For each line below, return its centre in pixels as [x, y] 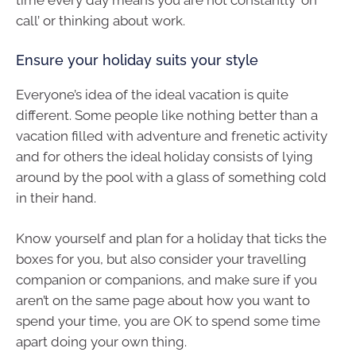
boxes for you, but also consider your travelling [161, 259]
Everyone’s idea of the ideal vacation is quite [152, 94]
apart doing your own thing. [101, 342]
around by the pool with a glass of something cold [171, 177]
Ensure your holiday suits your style [137, 60]
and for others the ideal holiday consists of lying [164, 156]
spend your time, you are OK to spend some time [168, 321]
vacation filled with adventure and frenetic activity [172, 135]
